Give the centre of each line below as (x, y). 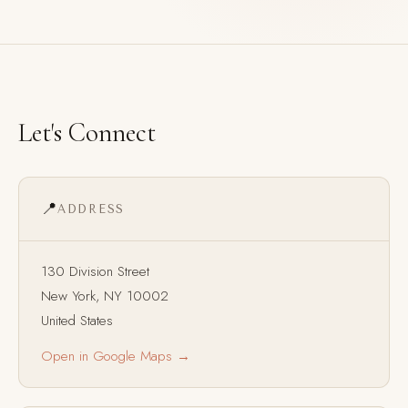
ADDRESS (92, 209)
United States (77, 321)
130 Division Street (95, 271)
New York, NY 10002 (105, 296)
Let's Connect (87, 133)
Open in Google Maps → (116, 356)
